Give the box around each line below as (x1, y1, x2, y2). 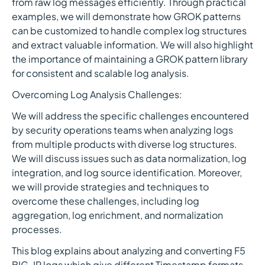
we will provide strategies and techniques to (12, 180, 209, 193)
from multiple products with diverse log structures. (12, 138, 237, 150)
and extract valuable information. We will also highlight (12, 38, 253, 51)
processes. (12, 223, 62, 235)
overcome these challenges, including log (12, 195, 199, 207)
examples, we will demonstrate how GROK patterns (12, 10, 241, 22)
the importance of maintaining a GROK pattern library (12, 53, 248, 65)
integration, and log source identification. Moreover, (12, 166, 242, 179)
